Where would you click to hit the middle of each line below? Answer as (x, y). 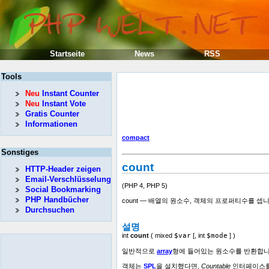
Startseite (67, 54)
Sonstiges (20, 152)
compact (136, 138)
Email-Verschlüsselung (68, 179)
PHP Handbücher (57, 200)
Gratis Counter (52, 114)
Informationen (51, 124)
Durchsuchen (50, 210)
